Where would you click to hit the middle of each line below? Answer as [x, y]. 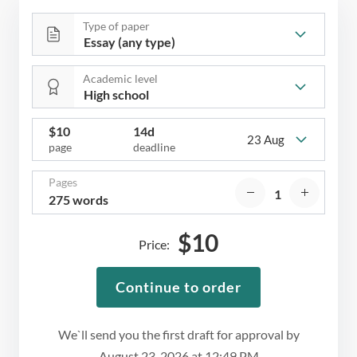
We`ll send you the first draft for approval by [178, 335]
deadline [154, 147]
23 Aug [265, 139]
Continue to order [178, 287]
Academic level [120, 79]
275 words [78, 200]
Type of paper [116, 26]
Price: [154, 245]
